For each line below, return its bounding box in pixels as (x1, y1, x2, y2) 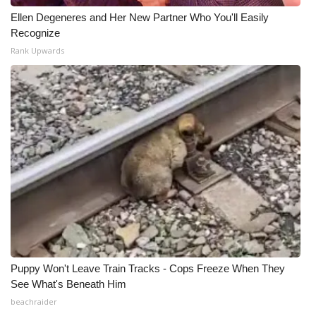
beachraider (11, 296, 57, 307)
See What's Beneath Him (11, 278, 126, 290)
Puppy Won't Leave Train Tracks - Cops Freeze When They (11, 262, 285, 274)
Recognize (11, 27, 60, 39)
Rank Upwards (11, 45, 64, 56)
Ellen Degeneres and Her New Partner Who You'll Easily (11, 11, 269, 23)
